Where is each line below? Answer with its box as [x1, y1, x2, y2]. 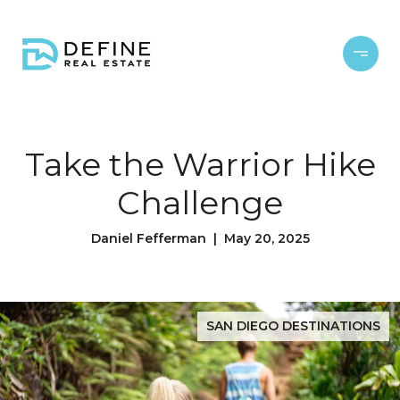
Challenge [117, 183, 283, 222]
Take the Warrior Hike [24, 145, 376, 184]
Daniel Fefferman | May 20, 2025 [90, 230, 310, 246]
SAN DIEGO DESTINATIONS [206, 318, 380, 334]
